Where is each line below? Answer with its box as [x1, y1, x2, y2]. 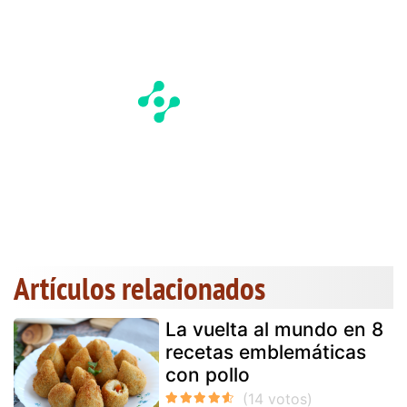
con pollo [165, 362, 250, 386]
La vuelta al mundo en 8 [165, 317, 383, 341]
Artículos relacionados [14, 266, 265, 309]
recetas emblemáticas [165, 340, 366, 363]
